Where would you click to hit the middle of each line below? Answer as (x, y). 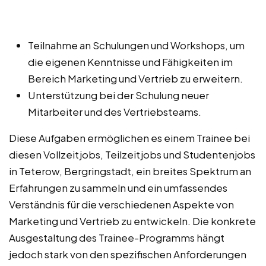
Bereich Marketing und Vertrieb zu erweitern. (135, 78)
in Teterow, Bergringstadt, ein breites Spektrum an (130, 171)
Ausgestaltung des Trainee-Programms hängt (117, 237)
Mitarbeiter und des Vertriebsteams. (115, 111)
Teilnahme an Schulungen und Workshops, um (136, 45)
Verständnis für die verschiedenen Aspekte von (121, 204)
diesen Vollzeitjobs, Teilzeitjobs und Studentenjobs (132, 154)
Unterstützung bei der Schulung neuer (118, 95)
